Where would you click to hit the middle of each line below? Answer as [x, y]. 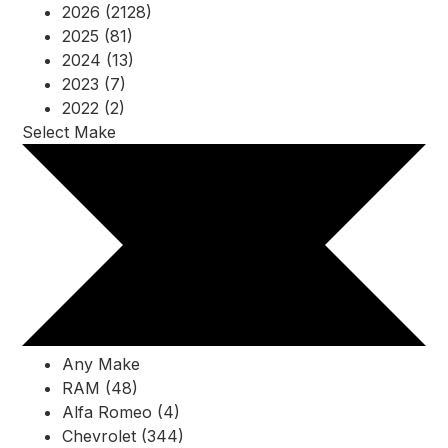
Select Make [69, 132]
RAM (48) [100, 388]
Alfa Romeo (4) [121, 412]
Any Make [101, 364]
